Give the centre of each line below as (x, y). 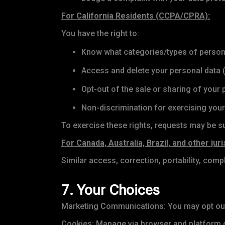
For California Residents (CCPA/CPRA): (136, 16)
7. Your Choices (110, 190)
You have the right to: (100, 34)
